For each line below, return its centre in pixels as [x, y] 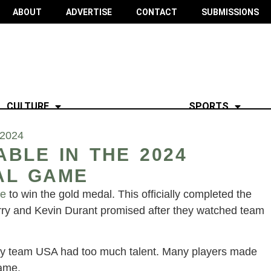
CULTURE [28, 106]
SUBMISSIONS [230, 12]
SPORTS [208, 106]
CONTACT [156, 12]
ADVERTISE [89, 12]
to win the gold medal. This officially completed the [130, 194]
